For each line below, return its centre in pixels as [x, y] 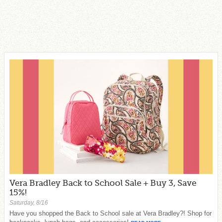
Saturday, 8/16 [29, 202]
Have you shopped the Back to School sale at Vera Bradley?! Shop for [111, 214]
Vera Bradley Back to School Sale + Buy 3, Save [103, 183]
